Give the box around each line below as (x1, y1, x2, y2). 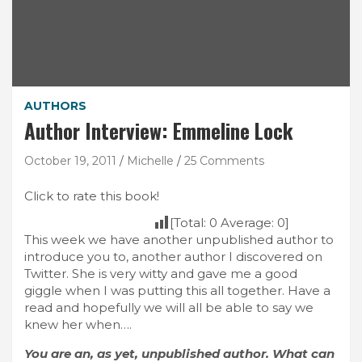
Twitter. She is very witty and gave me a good (24, 265, 297, 281)
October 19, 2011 (24, 153, 116, 168)
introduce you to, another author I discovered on (24, 248, 322, 264)
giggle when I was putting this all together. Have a (24, 282, 330, 298)
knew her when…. (24, 316, 132, 332)
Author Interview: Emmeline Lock (24, 115, 293, 145)
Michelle (127, 153, 174, 168)
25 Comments (184, 153, 264, 168)
